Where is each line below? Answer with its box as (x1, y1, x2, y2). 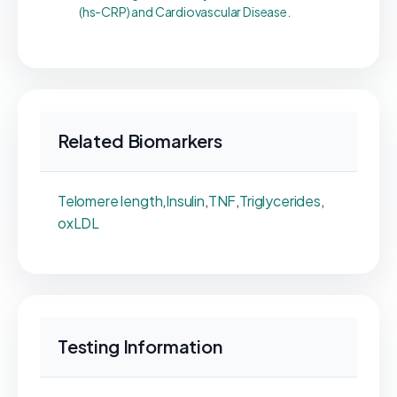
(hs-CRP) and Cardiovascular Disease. (79, 3, 291, 19)
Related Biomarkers (58, 128, 222, 152)
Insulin (166, 191, 205, 210)
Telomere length (58, 191, 163, 210)
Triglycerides (239, 191, 321, 210)
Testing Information (58, 334, 222, 357)
